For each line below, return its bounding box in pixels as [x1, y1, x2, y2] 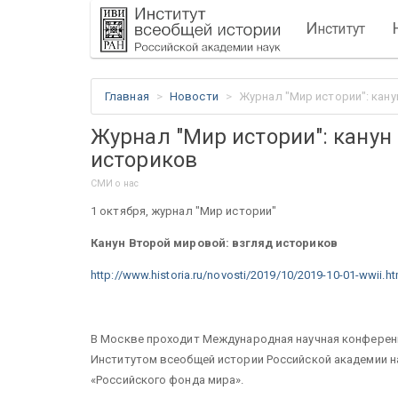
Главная [105, 90, 149, 103]
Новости [170, 90, 219, 103]
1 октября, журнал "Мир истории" [91, 203, 277, 218]
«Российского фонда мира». [91, 372, 244, 386]
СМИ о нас [91, 177, 139, 189]
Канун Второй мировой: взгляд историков [91, 235, 338, 250]
